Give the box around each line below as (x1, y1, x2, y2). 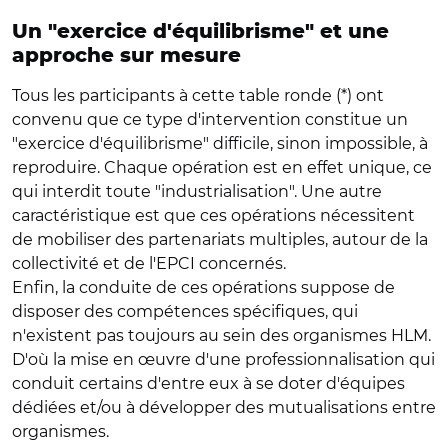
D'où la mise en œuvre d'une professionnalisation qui (12, 349, 435, 369)
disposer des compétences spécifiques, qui (12, 301, 358, 321)
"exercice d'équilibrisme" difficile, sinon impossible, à (12, 133, 428, 153)
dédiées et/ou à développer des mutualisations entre (12, 397, 436, 417)
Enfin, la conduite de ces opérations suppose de (12, 277, 395, 297)
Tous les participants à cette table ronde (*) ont (12, 85, 384, 105)
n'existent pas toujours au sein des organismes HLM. (12, 325, 431, 345)
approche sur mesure (12, 45, 241, 66)
